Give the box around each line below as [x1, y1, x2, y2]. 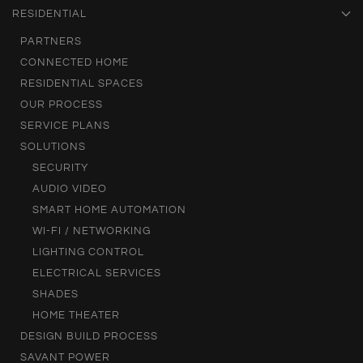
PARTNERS [20, 36, 82, 48]
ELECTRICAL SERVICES [32, 267, 161, 280]
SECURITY [32, 162, 88, 174]
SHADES [32, 288, 79, 301]
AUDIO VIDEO [32, 183, 107, 195]
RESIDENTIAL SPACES [20, 78, 143, 90]
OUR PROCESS [20, 99, 103, 111]
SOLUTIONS [20, 141, 86, 153]
